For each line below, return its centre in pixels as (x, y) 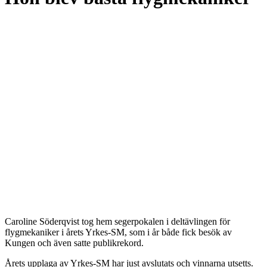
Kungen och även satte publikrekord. (74, 243)
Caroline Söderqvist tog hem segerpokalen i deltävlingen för (117, 221)
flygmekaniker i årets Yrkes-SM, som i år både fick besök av (118, 232)
